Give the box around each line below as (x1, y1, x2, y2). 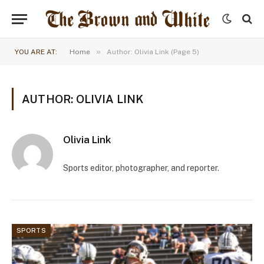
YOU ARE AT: (15, 48, 57, 56)
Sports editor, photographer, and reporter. (63, 163, 219, 173)
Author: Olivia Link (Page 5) (107, 48, 199, 56)
